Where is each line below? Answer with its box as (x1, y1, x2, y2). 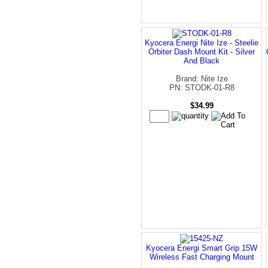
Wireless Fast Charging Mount (149, 252, 254, 261)
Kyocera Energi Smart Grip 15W (146, 243, 257, 252)
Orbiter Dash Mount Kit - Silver (148, 47, 255, 56)
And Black (184, 56, 220, 65)
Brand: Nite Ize (175, 74, 228, 83)
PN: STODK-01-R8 (169, 83, 234, 92)
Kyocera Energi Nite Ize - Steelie (145, 38, 258, 47)
